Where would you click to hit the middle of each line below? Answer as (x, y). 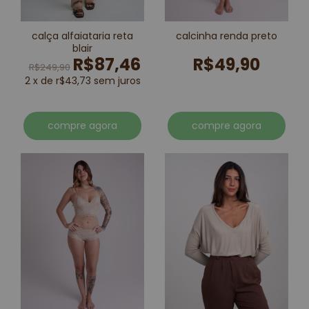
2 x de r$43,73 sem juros (82, 80)
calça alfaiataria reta (82, 36)
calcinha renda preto (227, 36)
